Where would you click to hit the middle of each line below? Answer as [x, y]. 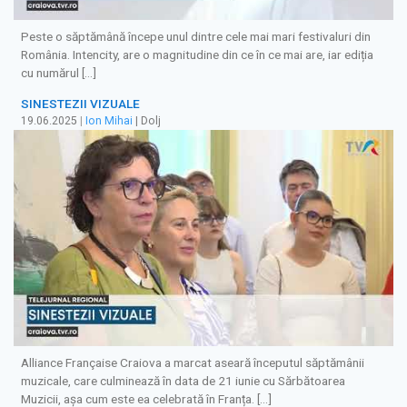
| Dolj [147, 121]
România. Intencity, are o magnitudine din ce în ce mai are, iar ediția [197, 54]
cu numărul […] [59, 72]
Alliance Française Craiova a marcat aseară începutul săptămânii [193, 362]
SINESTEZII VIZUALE [80, 104]
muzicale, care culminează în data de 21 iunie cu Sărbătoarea [183, 380]
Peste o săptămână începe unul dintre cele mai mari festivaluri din [196, 36]
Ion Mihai [109, 121]
